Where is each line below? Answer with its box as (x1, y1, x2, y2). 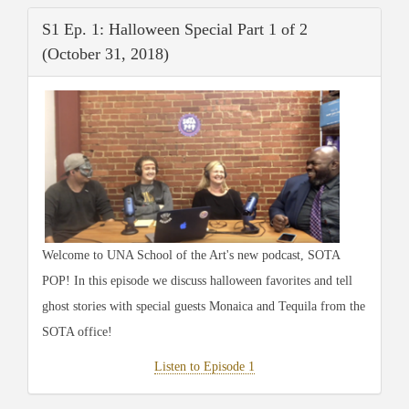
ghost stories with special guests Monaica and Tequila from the (42, 299, 365, 314)
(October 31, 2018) (42, 44, 169, 63)
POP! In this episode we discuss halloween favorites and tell (42, 274, 352, 288)
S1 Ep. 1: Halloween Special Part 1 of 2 (42, 19, 308, 38)
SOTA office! (42, 325, 112, 340)
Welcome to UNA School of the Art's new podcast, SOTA (42, 248, 340, 263)
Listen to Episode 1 (154, 360, 255, 374)
